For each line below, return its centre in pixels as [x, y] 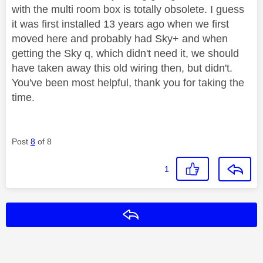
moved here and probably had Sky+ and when [120, 38]
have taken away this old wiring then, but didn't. [122, 68]
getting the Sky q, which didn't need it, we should [125, 53]
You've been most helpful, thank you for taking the [128, 82]
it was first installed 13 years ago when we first [120, 24]
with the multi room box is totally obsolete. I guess [128, 9]
